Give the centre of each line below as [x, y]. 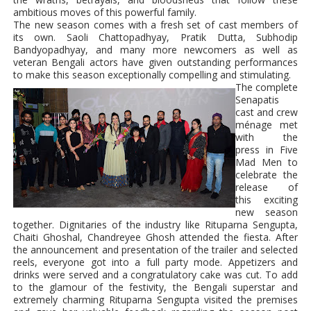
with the [267, 137]
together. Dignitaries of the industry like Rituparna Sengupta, [155, 224]
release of [267, 187]
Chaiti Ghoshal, [50, 237]
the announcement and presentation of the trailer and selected [155, 249]
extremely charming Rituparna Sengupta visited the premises [155, 299]
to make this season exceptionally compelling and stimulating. [152, 74]
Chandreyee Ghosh [131, 237]
